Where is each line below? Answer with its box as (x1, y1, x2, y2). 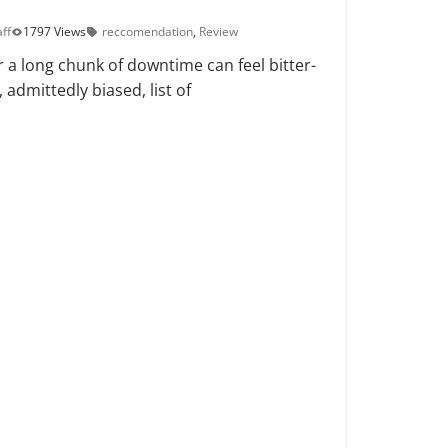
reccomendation (102, 23, 193, 40)
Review (199, 23, 238, 40)
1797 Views (23, 23, 86, 40)
